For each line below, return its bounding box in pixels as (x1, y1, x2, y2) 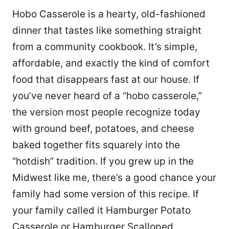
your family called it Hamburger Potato (12, 204, 191, 217)
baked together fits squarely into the (12, 139, 180, 151)
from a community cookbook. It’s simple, (12, 41, 197, 53)
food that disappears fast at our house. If (12, 74, 199, 86)
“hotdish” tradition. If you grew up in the (12, 155, 194, 168)
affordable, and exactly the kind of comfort (12, 57, 210, 70)
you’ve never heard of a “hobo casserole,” (12, 90, 202, 102)
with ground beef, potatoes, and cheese (12, 123, 194, 135)
